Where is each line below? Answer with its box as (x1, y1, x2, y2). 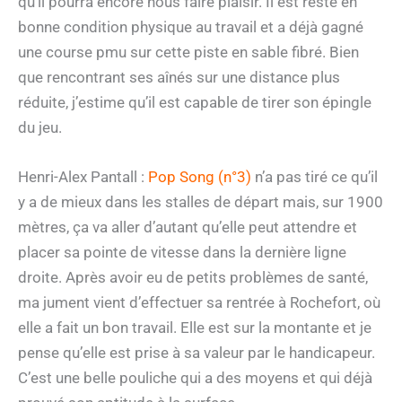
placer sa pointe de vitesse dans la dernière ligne (18, 242, 346, 261)
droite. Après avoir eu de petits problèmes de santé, (18, 267, 368, 286)
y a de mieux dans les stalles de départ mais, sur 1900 (18, 192, 383, 211)
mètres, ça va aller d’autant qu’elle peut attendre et (18, 217, 357, 236)
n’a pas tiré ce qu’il (251, 167, 378, 186)
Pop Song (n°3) (148, 167, 251, 186)
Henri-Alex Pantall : (18, 167, 148, 186)
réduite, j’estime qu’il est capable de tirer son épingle (18, 92, 371, 111)
